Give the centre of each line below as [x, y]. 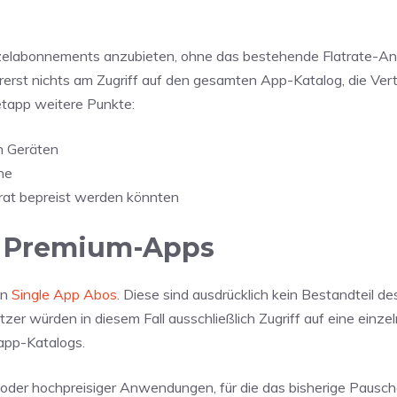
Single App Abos [64, 294]
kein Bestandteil [323, 294]
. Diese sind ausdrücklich [195, 294]
